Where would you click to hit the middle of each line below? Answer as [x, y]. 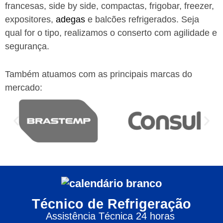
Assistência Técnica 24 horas [111, 216]
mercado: [24, 87]
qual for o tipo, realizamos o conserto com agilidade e [111, 33]
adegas [70, 19]
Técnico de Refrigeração [111, 204]
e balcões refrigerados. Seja [142, 19]
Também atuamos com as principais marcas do [99, 74]
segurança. [27, 46]
